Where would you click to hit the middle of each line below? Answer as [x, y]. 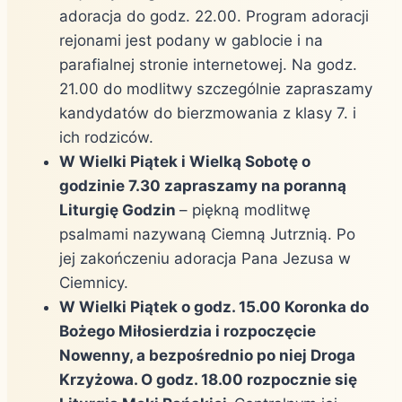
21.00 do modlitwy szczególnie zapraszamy [216, 88]
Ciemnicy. [94, 282]
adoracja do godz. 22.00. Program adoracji [214, 16]
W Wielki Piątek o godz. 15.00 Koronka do [214, 306]
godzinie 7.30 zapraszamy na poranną [203, 185]
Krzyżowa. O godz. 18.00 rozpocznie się [208, 379]
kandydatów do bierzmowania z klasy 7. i [208, 113]
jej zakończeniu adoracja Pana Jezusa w [205, 258]
